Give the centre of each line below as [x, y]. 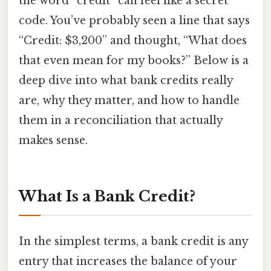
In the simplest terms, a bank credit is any [133, 241]
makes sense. [53, 140]
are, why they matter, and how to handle [129, 100]
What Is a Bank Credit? [107, 196]
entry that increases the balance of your [128, 261]
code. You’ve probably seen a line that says [134, 20]
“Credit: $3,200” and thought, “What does [133, 40]
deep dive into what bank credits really [126, 80]
